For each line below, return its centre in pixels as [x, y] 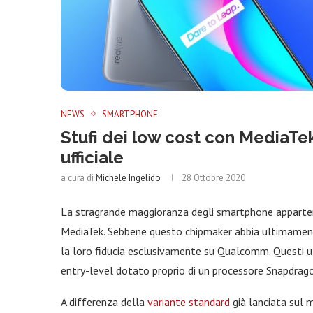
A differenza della [104, 301]
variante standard [189, 301]
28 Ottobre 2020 [213, 177]
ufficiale [92, 157]
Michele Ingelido [128, 177]
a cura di [78, 177]
